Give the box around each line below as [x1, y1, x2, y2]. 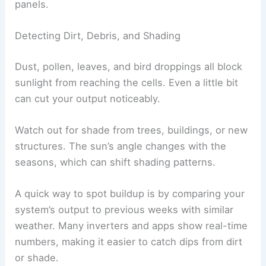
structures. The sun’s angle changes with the [15, 140, 227, 153]
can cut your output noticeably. [15, 92, 161, 104]
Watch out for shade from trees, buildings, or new [15, 124, 248, 137]
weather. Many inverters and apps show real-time [15, 220, 248, 232]
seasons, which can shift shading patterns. [15, 156, 216, 169]
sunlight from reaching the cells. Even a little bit [15, 76, 239, 88]
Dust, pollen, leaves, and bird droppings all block [15, 60, 243, 72]
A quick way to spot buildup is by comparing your [15, 188, 245, 200]
